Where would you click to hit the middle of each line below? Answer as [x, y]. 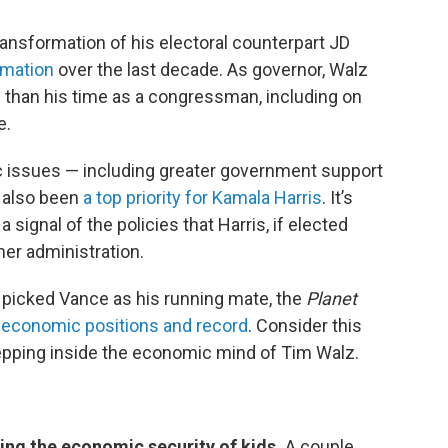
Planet [331, 298]
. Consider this [305, 325]
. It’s [337, 197]
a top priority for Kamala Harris [202, 197]
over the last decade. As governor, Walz [211, 69]
